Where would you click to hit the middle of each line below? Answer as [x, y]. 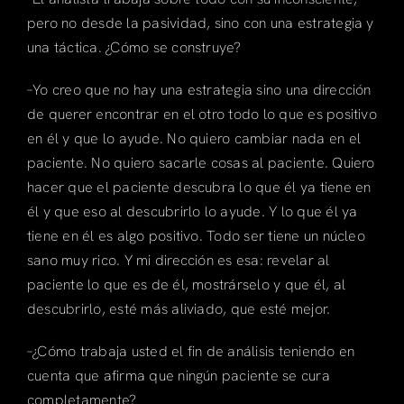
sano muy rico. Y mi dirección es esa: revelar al [178, 260]
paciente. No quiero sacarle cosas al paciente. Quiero [201, 162]
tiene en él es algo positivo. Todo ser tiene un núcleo [196, 235]
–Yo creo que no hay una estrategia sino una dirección [199, 89]
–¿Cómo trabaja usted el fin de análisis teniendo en [191, 351]
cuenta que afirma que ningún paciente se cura [178, 375]
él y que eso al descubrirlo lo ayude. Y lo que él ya [192, 211]
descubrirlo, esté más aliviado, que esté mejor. [179, 308]
